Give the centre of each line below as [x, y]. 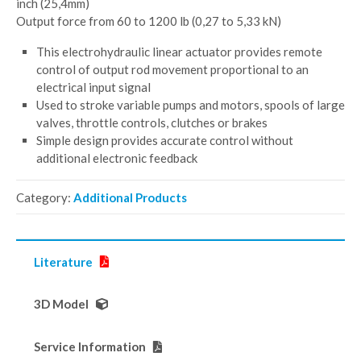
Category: [45, 197]
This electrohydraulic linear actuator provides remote [179, 51]
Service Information [91, 347]
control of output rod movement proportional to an [172, 69]
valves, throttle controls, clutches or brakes [152, 122]
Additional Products [130, 197]
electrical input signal [93, 87]
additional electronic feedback [117, 158]
